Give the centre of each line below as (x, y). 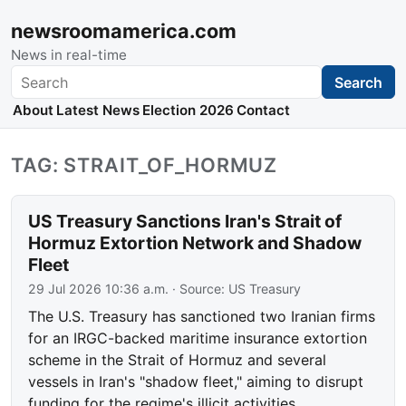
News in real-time (69, 55)
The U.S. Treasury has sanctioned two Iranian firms (202, 317)
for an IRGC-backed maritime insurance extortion (198, 338)
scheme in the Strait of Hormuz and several (178, 360)
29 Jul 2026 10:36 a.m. (99, 289)
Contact (264, 111)
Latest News (97, 111)
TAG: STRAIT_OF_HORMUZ (145, 165)
